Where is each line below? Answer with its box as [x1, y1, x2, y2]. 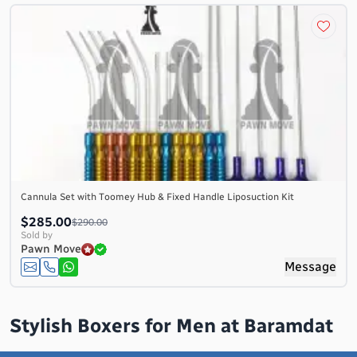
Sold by [21, 229, 53, 241]
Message [284, 259, 336, 274]
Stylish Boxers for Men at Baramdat [10, 314, 333, 337]
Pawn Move [21, 242, 81, 256]
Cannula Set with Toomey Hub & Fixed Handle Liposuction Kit [21, 191, 294, 202]
